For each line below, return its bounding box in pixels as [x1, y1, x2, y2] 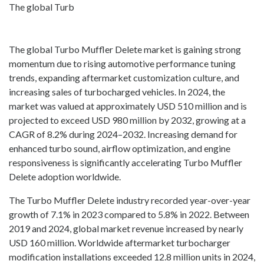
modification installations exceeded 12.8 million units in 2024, [9, 251, 255, 263]
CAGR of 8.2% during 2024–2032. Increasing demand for [9, 128, 237, 140]
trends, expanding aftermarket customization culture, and [9, 72, 239, 84]
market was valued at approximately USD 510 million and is [9, 100, 247, 112]
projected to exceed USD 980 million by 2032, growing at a [9, 114, 246, 126]
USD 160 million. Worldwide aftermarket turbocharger [9, 237, 230, 249]
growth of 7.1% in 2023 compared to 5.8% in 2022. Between [9, 209, 249, 220]
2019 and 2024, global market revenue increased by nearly [9, 223, 243, 235]
